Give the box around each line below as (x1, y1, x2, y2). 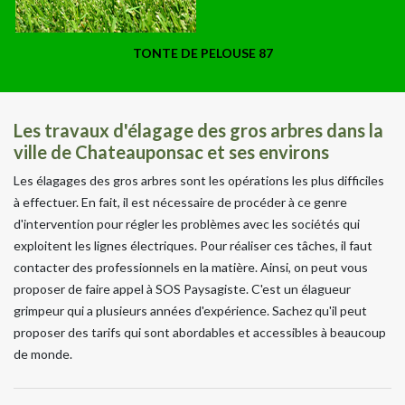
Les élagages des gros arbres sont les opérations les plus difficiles (14, 172, 384, 188)
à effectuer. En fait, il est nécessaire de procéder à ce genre (14, 193, 347, 210)
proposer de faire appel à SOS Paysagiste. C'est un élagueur (14, 280, 351, 297)
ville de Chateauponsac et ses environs (14, 140, 329, 163)
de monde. (14, 345, 72, 362)
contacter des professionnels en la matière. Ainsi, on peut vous (14, 259, 368, 275)
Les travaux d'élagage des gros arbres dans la (14, 118, 383, 141)
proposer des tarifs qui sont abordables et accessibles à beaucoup (14, 324, 386, 340)
